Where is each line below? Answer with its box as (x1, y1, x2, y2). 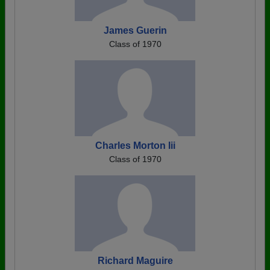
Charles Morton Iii (95, 140, 175, 151)
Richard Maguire (97, 256, 173, 266)
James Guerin (103, 25, 167, 36)
